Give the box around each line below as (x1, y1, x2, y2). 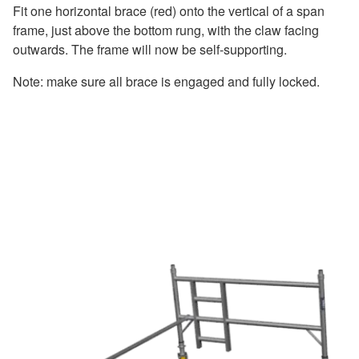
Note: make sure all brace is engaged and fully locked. (13, 72, 320, 91)
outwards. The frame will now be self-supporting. (13, 40, 287, 59)
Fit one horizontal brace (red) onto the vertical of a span (13, 2, 325, 21)
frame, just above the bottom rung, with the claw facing (13, 21, 319, 40)
